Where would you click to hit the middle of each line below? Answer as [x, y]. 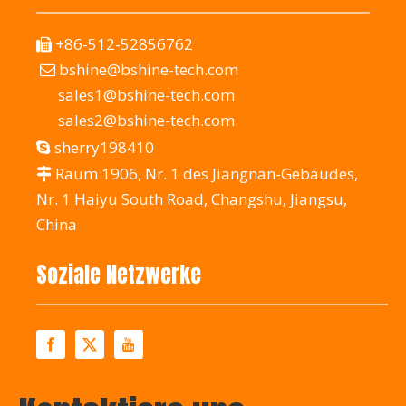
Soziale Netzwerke [119, 275]
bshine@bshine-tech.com [149, 70]
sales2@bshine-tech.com [146, 121]
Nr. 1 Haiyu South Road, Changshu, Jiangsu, [192, 199]
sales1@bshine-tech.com [146, 95]
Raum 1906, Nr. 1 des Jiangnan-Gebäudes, [205, 174]
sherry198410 [104, 148]
